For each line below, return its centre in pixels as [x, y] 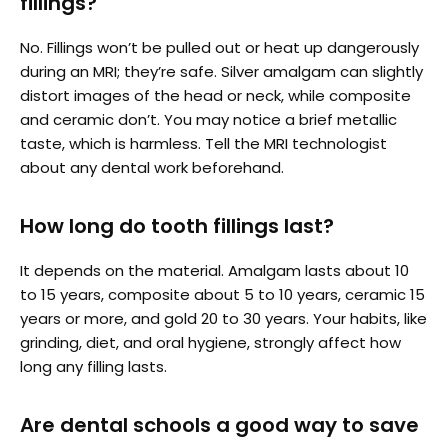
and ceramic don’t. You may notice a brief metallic [208, 119]
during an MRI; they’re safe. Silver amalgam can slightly [221, 71]
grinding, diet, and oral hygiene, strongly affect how [210, 342]
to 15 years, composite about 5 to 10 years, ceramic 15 [222, 294]
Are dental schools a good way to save [219, 424]
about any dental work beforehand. [152, 167]
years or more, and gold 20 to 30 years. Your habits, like [223, 318]
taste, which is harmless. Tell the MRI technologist [203, 143]
